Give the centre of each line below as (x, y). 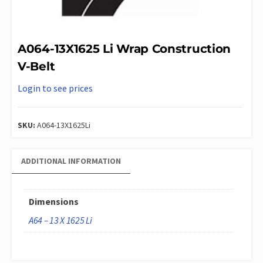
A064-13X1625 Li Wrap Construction (124, 48)
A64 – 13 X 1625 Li (60, 220)
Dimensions (54, 201)
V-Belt (36, 66)
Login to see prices (55, 88)
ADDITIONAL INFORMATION (71, 161)
